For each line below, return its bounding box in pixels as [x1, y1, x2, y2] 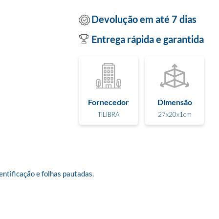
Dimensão [157, 97, 192, 107]
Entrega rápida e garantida [91, 33, 204, 45]
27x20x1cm [157, 110, 192, 118]
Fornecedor [88, 97, 129, 107]
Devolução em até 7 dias [91, 13, 197, 25]
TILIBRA [98, 110, 119, 118]
